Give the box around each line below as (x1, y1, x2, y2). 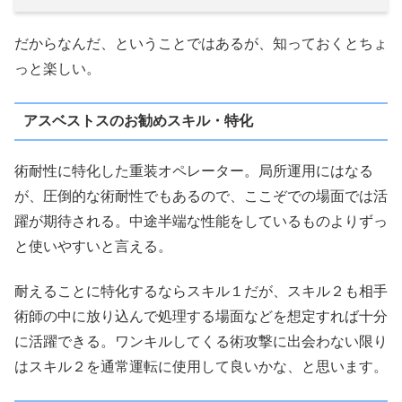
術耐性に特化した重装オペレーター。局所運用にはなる (14, 162, 373, 179)
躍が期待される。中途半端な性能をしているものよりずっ (14, 213, 388, 229)
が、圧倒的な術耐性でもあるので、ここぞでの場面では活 (14, 188, 388, 204)
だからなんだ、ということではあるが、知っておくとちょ (14, 36, 388, 52)
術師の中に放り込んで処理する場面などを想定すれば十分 (14, 309, 388, 325)
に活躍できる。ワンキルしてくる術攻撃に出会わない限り (14, 334, 388, 350)
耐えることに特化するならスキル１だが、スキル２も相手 (14, 284, 388, 300)
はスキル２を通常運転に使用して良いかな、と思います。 (14, 359, 388, 375)
